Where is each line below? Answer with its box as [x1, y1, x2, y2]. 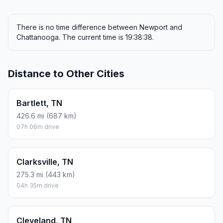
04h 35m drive [16, 182, 59, 190]
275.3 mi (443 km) [16, 170, 75, 179]
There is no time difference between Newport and [16, 23, 182, 32]
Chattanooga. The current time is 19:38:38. [16, 33, 154, 42]
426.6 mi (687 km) [16, 111, 77, 120]
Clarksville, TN [16, 157, 73, 167]
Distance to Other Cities [8, 68, 124, 80]
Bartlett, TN [16, 98, 62, 109]
